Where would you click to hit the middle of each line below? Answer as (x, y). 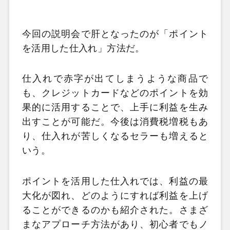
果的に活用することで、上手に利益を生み (115, 108)
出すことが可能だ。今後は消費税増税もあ (115, 122)
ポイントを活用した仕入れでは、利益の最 (115, 181)
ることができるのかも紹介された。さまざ (115, 210)
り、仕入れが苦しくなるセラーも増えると (115, 136)
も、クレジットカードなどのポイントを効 (115, 93)
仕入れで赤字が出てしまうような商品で (115, 79)
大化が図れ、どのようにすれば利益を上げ (115, 195)
